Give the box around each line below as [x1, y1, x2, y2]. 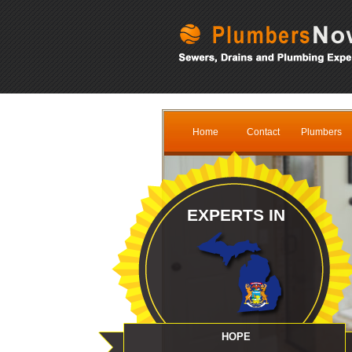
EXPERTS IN [187, 206, 285, 224]
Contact [247, 126, 280, 137]
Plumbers [301, 126, 342, 137]
